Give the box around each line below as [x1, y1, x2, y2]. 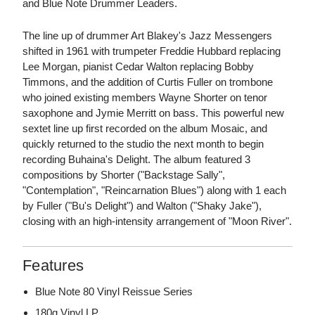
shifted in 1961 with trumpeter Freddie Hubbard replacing [22, 45, 281, 58]
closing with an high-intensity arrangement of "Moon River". [22, 215, 292, 228]
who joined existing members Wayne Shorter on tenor [22, 91, 267, 104]
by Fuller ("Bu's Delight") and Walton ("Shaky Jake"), [22, 200, 262, 212]
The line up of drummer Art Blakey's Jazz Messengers [22, 30, 272, 42]
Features [22, 257, 84, 275]
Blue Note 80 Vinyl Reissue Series [35, 285, 193, 298]
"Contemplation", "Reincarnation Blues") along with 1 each [22, 184, 286, 197]
